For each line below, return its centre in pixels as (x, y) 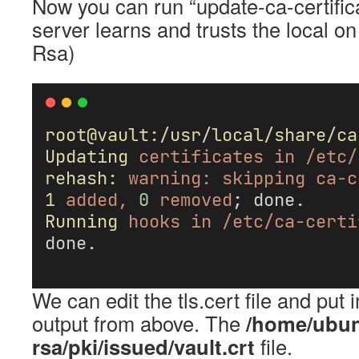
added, (97, 200)
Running (81, 221)
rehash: (81, 178)
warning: (170, 178)
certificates (201, 156)
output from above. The (139, 323)
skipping (264, 178)
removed (196, 200)
